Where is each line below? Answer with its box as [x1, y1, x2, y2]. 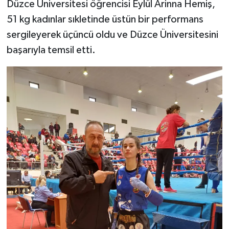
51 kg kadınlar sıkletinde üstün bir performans [6, 14, 203, 25]
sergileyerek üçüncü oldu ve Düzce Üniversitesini [6, 30, 220, 40]
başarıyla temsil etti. [6, 45, 96, 56]
